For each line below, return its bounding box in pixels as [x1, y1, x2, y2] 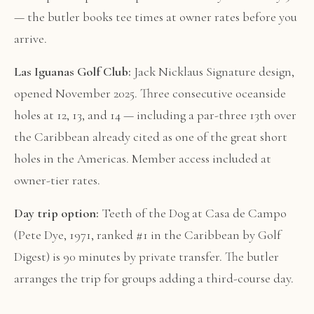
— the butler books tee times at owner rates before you [14, 9, 297, 25]
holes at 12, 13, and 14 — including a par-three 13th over [14, 107, 296, 123]
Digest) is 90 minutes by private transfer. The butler [14, 249, 279, 264]
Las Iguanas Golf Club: [14, 64, 131, 79]
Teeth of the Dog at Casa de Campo [99, 205, 287, 221]
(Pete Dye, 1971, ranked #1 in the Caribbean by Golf [14, 227, 281, 243]
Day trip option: [14, 205, 99, 221]
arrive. [14, 31, 47, 46]
